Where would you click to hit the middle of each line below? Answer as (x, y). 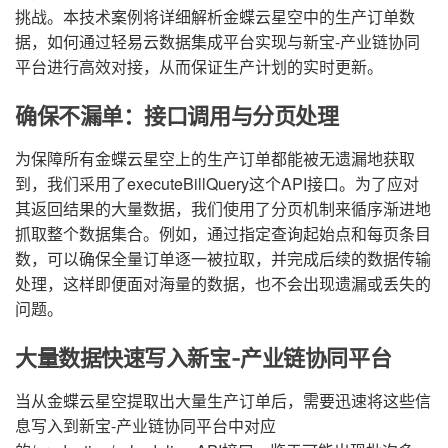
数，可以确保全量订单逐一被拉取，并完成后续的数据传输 (223, 258)
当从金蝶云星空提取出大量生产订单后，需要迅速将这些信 (223, 400)
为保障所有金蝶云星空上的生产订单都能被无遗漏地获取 (215, 158)
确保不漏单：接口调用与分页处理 (177, 116)
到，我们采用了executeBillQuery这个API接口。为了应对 (217, 183)
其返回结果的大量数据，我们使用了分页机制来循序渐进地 (223, 208)
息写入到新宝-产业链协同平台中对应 (145, 425)
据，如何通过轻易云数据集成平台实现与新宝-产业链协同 (217, 41)
